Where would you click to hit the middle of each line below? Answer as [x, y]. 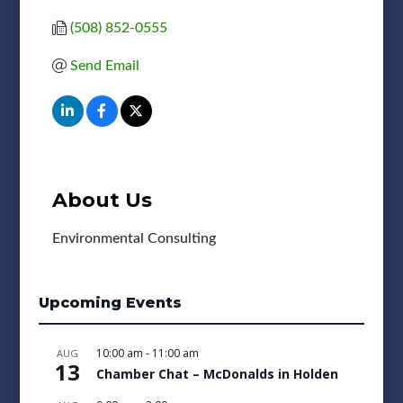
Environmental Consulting [134, 238]
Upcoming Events [110, 302]
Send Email [104, 65]
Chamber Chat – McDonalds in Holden [217, 373]
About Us [102, 200]
